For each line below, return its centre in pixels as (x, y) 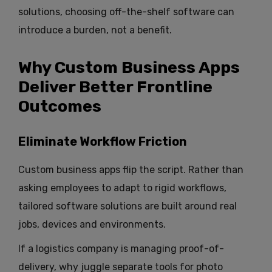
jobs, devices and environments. (92, 225)
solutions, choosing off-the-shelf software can (126, 12)
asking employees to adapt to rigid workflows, (122, 188)
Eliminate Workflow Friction (103, 142)
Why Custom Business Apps (129, 68)
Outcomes (60, 107)
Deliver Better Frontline (115, 87)
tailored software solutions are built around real (127, 206)
